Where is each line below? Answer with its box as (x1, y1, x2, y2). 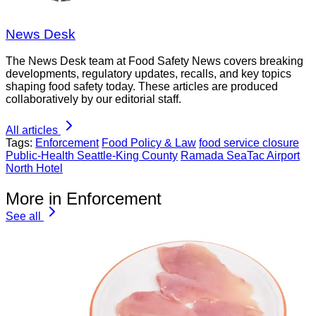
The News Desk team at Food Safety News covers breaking (6, 55, 303, 68)
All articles (6, 124, 58, 137)
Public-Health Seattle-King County (6, 150, 178, 162)
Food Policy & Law (102, 137, 196, 150)
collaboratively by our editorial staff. (6, 93, 181, 106)
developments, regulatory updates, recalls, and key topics (6, 68, 291, 80)
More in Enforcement (6, 189, 162, 209)
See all (6, 210, 41, 223)
